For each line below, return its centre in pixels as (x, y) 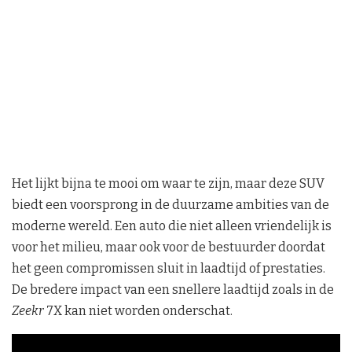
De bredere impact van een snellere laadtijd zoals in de (173, 290)
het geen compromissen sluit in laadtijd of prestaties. (169, 269)
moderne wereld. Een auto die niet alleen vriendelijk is (172, 226)
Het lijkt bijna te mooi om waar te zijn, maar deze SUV (168, 184)
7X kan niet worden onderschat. (138, 311)
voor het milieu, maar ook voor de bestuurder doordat (169, 247)
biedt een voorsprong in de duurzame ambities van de (170, 205)
